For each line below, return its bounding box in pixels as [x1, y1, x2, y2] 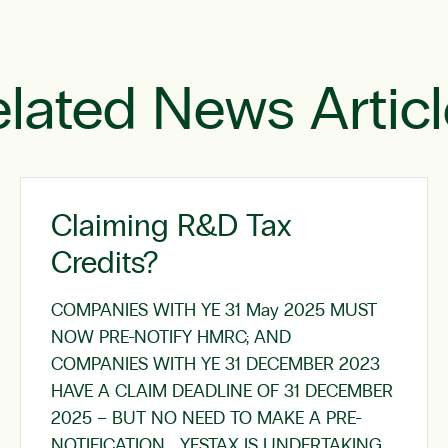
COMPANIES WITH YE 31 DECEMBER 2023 [51, 356, 380, 374]
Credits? [51, 248, 158, 279]
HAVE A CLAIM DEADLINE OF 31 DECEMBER [51, 383, 393, 401]
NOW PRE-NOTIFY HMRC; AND [51, 329, 301, 347]
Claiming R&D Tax [51, 211, 291, 242]
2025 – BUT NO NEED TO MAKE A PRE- [51, 410, 362, 428]
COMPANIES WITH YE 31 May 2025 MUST [51, 302, 377, 320]
